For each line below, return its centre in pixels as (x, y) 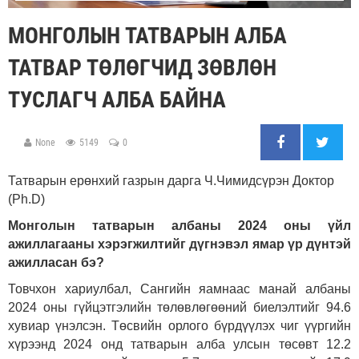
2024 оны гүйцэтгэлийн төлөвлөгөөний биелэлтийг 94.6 (179, 308)
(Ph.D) (26, 200)
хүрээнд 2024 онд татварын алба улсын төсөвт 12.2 (179, 345)
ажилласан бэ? (56, 263)
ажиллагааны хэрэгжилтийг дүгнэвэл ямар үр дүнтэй (179, 244)
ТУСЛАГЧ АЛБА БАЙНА (117, 100)
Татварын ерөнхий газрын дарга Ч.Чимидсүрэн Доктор (171, 181)
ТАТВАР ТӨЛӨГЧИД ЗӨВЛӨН (142, 68)
